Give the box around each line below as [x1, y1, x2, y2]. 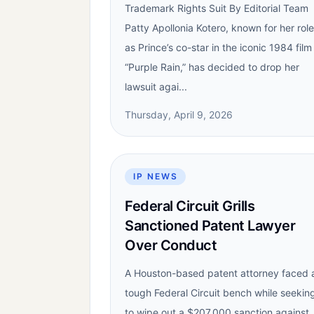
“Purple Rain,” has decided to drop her [125, 61, 299, 73]
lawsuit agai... [125, 81, 187, 93]
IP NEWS [133, 171, 178, 182]
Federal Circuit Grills [125, 198, 254, 214]
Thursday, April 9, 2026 [125, 109, 233, 121]
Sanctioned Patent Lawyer [125, 217, 295, 234]
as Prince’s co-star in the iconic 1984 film [125, 41, 312, 53]
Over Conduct [125, 237, 217, 254]
